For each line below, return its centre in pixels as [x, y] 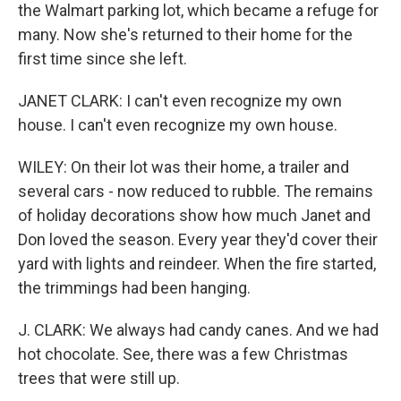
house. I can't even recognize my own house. [178, 125]
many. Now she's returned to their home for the [185, 34]
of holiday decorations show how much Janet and [194, 215]
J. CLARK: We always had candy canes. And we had [198, 330]
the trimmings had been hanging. [134, 288]
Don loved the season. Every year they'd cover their [198, 239]
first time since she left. [102, 59]
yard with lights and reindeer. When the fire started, [197, 264]
